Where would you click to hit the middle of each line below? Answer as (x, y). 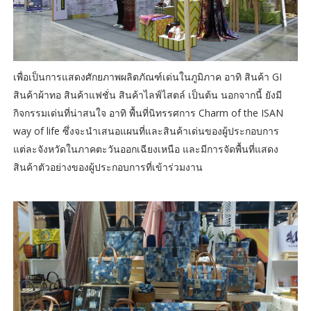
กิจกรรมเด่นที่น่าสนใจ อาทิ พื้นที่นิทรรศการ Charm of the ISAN (148, 112)
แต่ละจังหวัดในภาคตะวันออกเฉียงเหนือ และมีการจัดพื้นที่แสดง (145, 149)
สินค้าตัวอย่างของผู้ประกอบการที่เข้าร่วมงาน (108, 167)
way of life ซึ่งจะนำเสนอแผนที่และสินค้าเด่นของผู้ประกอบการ (146, 131)
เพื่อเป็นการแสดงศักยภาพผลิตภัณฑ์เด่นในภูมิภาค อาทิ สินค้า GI (147, 76)
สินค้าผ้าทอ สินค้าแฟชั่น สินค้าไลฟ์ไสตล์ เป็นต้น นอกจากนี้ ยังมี (147, 94)
